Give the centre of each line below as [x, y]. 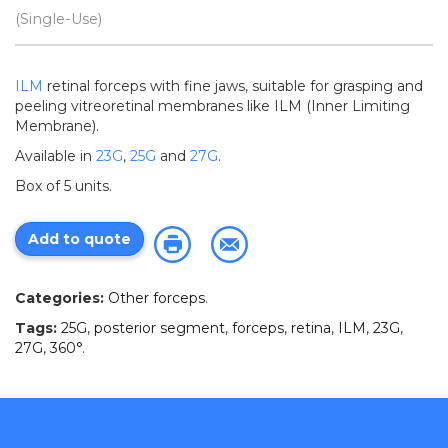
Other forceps [156, 297]
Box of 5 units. [63, 185]
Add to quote [79, 239]
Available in [55, 155]
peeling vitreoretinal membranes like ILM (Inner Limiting [212, 105]
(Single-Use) [58, 18]
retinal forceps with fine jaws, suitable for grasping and [235, 85]
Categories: [59, 297]
